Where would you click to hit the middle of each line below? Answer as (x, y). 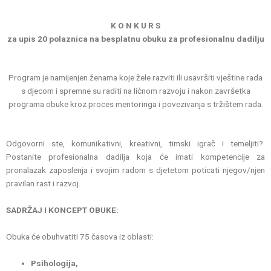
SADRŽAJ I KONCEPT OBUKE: (62, 210)
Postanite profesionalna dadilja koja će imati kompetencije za (135, 157)
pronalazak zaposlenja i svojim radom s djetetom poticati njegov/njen (135, 170)
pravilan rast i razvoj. (43, 184)
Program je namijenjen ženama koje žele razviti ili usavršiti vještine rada (135, 78)
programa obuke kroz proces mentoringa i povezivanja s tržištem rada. (135, 104)
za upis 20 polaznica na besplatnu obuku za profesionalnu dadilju (135, 38)
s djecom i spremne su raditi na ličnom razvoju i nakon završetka (135, 91)
